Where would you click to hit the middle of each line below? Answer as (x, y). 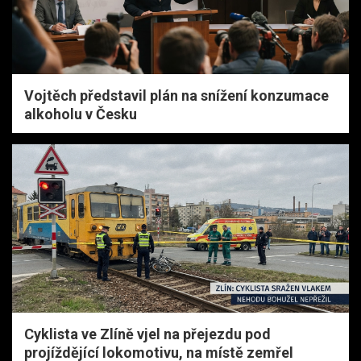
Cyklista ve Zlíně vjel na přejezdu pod (147, 334)
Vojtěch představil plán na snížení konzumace (176, 95)
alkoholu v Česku (81, 114)
